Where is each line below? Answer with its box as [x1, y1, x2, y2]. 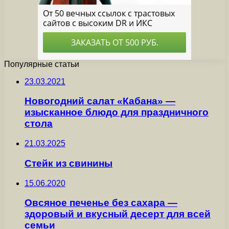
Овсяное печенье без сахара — [25, 197, 177, 209]
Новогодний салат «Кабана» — [25, 96, 175, 107]
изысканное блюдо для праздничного [25, 107, 209, 118]
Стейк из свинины [25, 157, 112, 169]
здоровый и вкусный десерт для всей [25, 209, 211, 220]
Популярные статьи [4, 59, 79, 68]
